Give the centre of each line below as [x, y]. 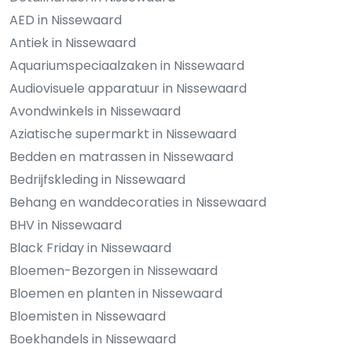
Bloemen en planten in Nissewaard [116, 294]
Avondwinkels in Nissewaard [95, 112]
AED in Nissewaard [66, 20]
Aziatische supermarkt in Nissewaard [123, 134]
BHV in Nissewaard [66, 225]
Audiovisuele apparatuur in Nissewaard [128, 89]
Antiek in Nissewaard [73, 43]
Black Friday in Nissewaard [90, 248]
